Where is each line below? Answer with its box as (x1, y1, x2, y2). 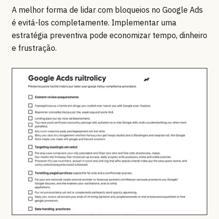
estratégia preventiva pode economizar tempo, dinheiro (12, 30, 207, 41)
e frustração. (12, 43, 57, 53)
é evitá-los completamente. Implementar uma (12, 18, 176, 28)
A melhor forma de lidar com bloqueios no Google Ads (12, 5, 203, 15)
